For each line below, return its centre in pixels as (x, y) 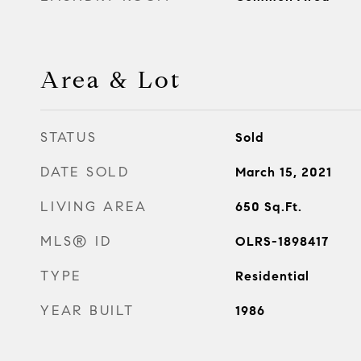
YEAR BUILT (87, 311)
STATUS (69, 137)
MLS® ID (76, 241)
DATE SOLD (85, 172)
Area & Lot (111, 80)
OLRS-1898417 (282, 241)
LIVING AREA (94, 207)
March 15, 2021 (283, 172)
